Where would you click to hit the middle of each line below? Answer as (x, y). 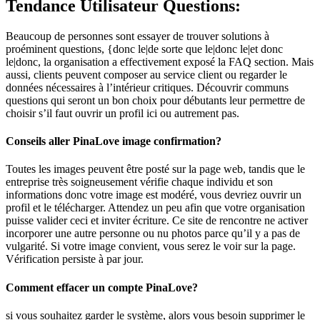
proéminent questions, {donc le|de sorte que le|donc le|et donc (144, 49)
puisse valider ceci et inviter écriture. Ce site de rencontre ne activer (157, 221)
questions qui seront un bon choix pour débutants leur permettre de (155, 100)
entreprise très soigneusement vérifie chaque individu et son (139, 182)
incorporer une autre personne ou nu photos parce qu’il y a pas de (153, 234)
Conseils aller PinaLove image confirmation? (114, 141)
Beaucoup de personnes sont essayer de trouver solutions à (137, 36)
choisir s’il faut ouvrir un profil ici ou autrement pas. (122, 113)
